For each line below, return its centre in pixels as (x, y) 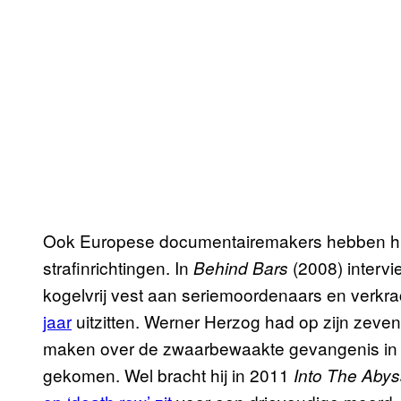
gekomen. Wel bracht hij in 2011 (168, 375)
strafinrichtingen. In (118, 268)
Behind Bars (241, 268)
